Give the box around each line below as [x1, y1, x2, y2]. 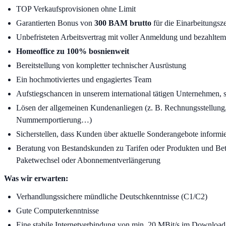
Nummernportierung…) [16, 115, 92, 124]
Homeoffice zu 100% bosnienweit [16, 46, 129, 55]
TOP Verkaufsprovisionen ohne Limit [16, 4, 136, 13]
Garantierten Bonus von [16, 18, 94, 27]
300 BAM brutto [94, 18, 151, 27]
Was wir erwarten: [4, 174, 68, 183]
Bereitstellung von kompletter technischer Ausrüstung [16, 61, 188, 70]
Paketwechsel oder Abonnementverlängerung [16, 155, 160, 164]
